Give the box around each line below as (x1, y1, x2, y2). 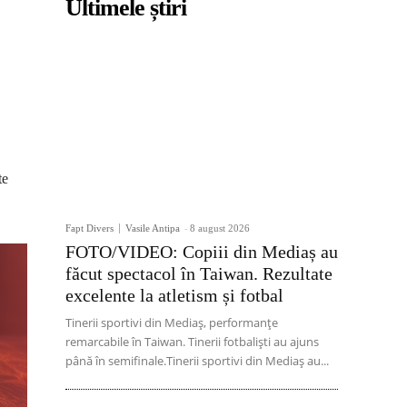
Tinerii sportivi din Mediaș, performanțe (65, 314, 278, 332)
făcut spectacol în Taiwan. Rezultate (65, 263, 333, 284)
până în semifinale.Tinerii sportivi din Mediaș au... (65, 352, 329, 370)
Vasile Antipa (125, 223, 180, 234)
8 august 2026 (190, 223, 250, 234)
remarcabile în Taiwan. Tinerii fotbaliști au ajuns (65, 333, 319, 351)
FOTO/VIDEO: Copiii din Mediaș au (65, 242, 338, 263)
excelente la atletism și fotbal (65, 285, 283, 306)
